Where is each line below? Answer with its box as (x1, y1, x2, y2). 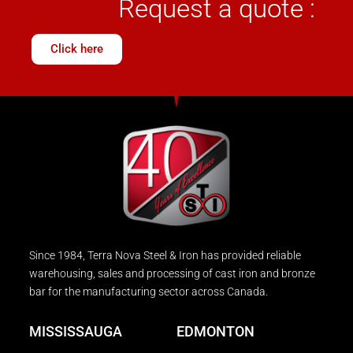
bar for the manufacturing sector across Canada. (29, 284, 268, 298)
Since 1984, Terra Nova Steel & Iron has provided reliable (29, 248, 301, 262)
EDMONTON (176, 322, 255, 340)
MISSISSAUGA (29, 322, 122, 340)
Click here (50, 41, 103, 56)
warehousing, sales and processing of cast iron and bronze (29, 266, 315, 280)
